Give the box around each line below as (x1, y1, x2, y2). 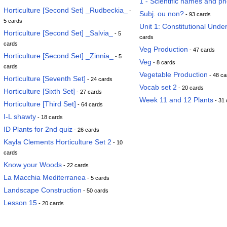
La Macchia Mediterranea (4, 173, 86, 181)
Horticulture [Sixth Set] (4, 87, 75, 95)
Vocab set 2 (139, 83, 177, 91)
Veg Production (139, 45, 188, 53)
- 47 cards (188, 47, 215, 53)
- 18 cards (36, 114, 63, 120)
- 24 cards (86, 76, 112, 82)
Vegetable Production (139, 70, 208, 79)
